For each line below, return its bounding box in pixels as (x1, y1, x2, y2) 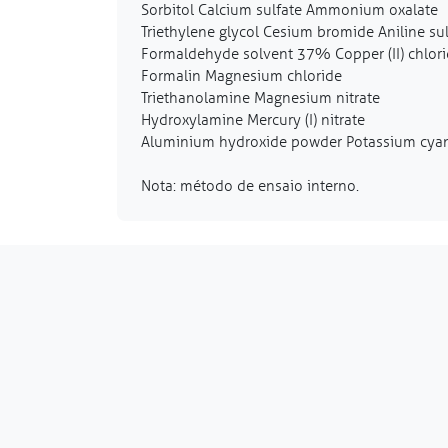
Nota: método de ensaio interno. (141, 176, 359, 195)
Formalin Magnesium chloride (141, 66, 342, 85)
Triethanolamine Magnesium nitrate (141, 88, 380, 107)
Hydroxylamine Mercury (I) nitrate (141, 110, 365, 129)
